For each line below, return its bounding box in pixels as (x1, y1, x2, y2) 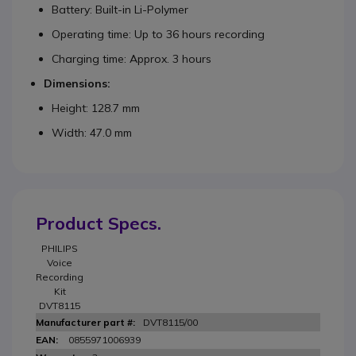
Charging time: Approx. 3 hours (52, 52, 211, 66)
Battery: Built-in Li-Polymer (52, 2, 188, 17)
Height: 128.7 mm (52, 101, 140, 115)
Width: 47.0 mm (52, 126, 132, 140)
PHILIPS (41, 242, 78, 254)
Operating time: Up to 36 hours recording (52, 27, 265, 41)
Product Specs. (36, 212, 161, 234)
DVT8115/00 (143, 316, 198, 328)
